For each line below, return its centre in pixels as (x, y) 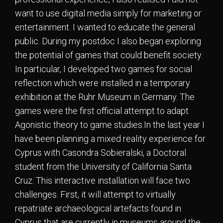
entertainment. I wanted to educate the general (105, 27)
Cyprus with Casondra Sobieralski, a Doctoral (101, 152)
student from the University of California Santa (103, 166)
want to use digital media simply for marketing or (108, 13)
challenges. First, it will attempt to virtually (95, 194)
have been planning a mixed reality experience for (110, 138)
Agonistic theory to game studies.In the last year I (110, 124)
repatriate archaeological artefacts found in (98, 208)
